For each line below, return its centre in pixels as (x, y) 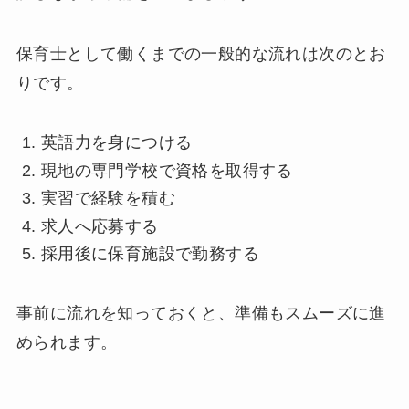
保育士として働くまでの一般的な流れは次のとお (201, 54)
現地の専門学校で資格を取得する (167, 170)
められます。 (67, 342)
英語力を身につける (116, 143)
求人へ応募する (100, 226)
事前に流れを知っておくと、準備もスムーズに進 (201, 313)
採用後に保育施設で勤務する (150, 254)
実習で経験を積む (108, 199)
